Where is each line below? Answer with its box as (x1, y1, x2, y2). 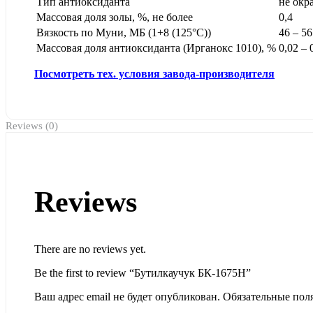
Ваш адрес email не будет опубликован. (34, 290, 220, 303)
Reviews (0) (6, 120, 58, 131)
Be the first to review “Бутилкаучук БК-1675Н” (34, 266, 251, 279)
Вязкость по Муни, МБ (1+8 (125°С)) (36, 27, 211, 38)
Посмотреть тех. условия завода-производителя (34, 68, 275, 80)
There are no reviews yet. (34, 242, 146, 255)
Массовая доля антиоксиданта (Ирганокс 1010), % (36, 42, 276, 54)
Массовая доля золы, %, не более (36, 11, 193, 23)
